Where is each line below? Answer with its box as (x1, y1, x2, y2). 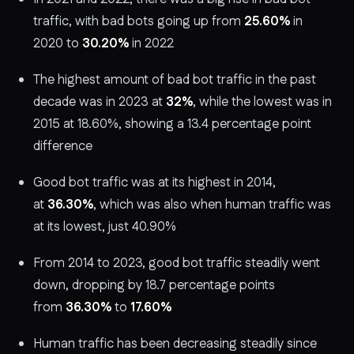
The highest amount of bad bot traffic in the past (33, 70, 316, 89)
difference (33, 136, 92, 156)
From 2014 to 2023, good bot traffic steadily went (33, 253, 320, 273)
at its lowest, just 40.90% (33, 217, 176, 236)
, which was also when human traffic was (93, 194, 331, 214)
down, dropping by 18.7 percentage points (33, 275, 275, 295)
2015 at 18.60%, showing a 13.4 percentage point (33, 114, 311, 134)
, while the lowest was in (193, 92, 332, 111)
